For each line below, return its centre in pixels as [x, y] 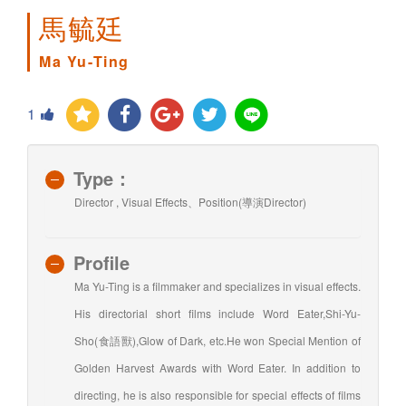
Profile [101, 262]
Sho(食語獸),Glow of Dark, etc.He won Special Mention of [217, 340]
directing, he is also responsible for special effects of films [217, 394]
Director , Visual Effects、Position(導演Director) [190, 201]
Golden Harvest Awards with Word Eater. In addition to [217, 367]
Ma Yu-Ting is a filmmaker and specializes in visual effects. [217, 285]
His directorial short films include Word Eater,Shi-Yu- [217, 313]
